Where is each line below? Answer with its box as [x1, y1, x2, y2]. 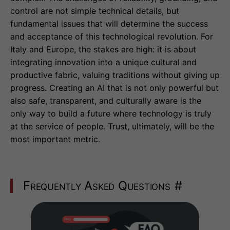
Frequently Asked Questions [23, 178, 170, 194]
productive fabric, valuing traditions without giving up [10, 70, 220, 81]
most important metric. [10, 134, 100, 145]
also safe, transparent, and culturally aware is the [10, 95, 201, 106]
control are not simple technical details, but [10, 6, 179, 16]
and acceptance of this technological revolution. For [10, 31, 213, 42]
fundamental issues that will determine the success [10, 18, 208, 29]
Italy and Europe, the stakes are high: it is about [10, 44, 196, 55]
